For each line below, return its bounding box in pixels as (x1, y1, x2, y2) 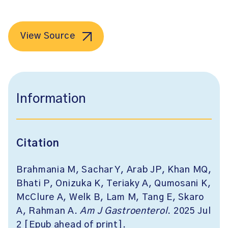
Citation (16, 138, 60, 149)
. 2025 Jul (167, 207, 211, 216)
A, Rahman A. (16, 207, 80, 216)
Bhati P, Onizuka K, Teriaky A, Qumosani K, (16, 179, 211, 188)
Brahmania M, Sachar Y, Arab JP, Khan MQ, (16, 165, 212, 175)
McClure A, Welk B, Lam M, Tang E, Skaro (16, 193, 205, 202)
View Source (20, 32, 75, 41)
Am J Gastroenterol (80, 207, 168, 216)
